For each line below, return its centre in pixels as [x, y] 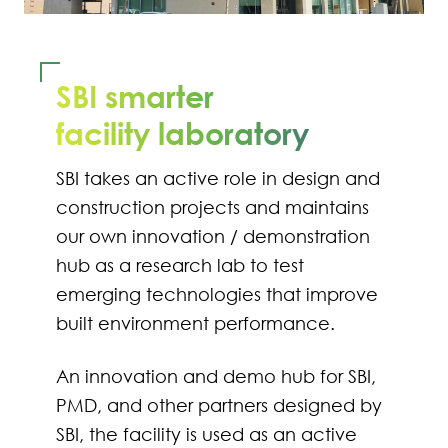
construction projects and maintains [212, 208]
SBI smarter [135, 97]
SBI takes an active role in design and [218, 179]
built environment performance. [195, 324]
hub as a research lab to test [180, 266]
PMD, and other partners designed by [219, 406]
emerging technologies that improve [217, 295]
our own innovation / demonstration [213, 237]
